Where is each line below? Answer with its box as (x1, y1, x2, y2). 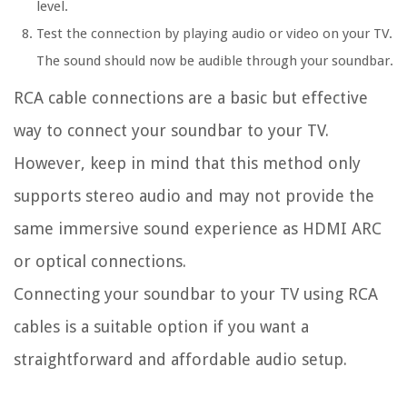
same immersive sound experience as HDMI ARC (14, 219, 382, 239)
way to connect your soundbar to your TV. (14, 121, 329, 141)
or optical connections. (14, 252, 186, 272)
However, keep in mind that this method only (14, 154, 361, 174)
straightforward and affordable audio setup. (14, 350, 347, 370)
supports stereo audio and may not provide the (14, 186, 374, 206)
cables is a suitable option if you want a (14, 317, 309, 337)
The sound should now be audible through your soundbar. (36, 53, 393, 70)
